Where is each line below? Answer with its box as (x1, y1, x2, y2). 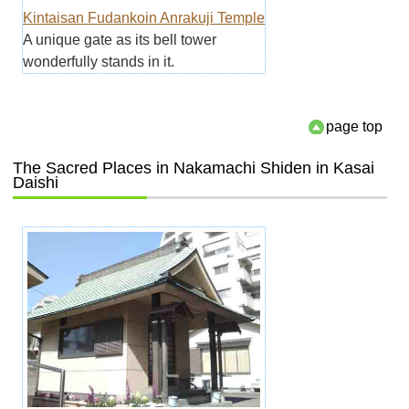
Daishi (12, 173, 58, 193)
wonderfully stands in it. (22, 54, 174, 70)
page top (326, 119, 383, 135)
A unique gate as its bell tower (22, 32, 216, 48)
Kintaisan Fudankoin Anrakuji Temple (22, 10, 265, 26)
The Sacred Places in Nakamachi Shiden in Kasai (12, 159, 374, 178)
